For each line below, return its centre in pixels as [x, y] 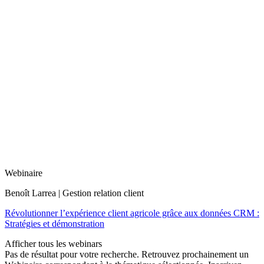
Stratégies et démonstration [55, 223]
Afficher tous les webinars [53, 243]
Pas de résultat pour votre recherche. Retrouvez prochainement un [127, 254]
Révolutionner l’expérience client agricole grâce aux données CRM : [132, 213]
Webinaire [24, 173]
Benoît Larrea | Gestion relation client [74, 193]
